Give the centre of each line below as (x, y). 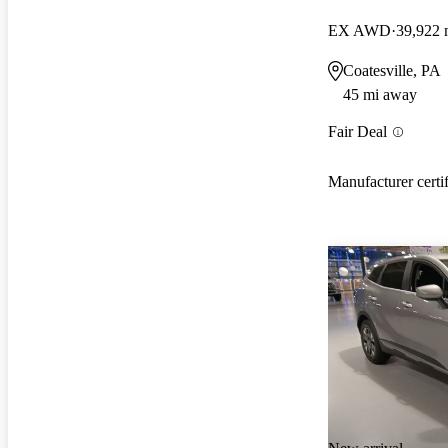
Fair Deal (357, 132)
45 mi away (380, 94)
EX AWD (359, 30)
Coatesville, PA (392, 70)
